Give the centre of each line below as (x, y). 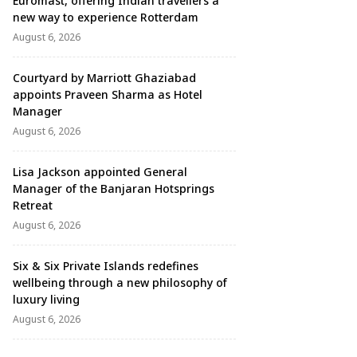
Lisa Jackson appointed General (100, 172)
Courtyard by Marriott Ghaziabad (104, 78)
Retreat (33, 205)
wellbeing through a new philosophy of (120, 282)
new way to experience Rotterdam (106, 17)
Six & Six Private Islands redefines (106, 266)
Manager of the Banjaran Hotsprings (114, 188)
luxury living (46, 299)
